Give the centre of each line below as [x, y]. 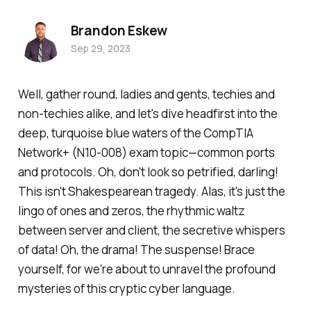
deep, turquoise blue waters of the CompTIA [135, 133]
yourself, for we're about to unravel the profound [146, 269]
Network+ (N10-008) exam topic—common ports [146, 153]
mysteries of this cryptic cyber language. [126, 289]
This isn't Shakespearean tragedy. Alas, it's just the [151, 192]
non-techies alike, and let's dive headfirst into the [148, 114]
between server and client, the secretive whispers [151, 230]
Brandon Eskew [119, 30]
